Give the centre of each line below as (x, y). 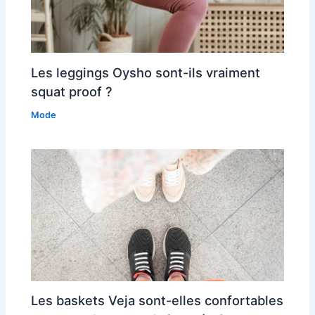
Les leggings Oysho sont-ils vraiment (146, 72)
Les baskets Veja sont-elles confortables (157, 301)
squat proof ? (72, 91)
